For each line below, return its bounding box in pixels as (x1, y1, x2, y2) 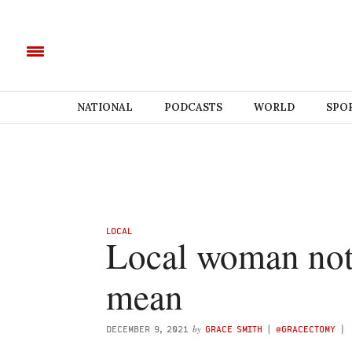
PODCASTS (163, 101, 222, 114)
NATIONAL (76, 101, 133, 114)
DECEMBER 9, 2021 (106, 324, 189, 334)
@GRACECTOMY (276, 324, 335, 334)
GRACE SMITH (205, 324, 262, 334)
